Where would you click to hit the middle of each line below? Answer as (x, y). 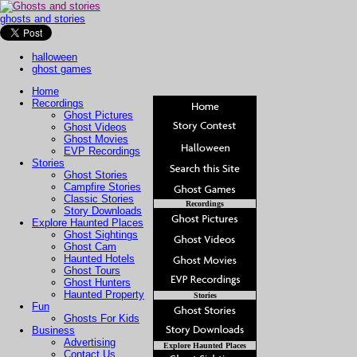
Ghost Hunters (97, 282)
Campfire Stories (102, 187)
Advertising (90, 342)
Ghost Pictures (98, 115)
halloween (55, 57)
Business (53, 330)
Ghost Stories (96, 175)
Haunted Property (104, 294)
